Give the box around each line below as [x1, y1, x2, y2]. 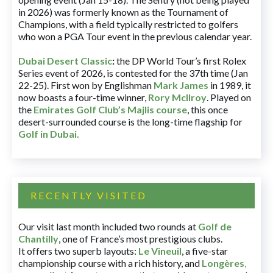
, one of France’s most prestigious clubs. [58, 233, 222, 244]
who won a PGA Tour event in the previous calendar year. [18, 30, 252, 42]
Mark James [154, 79, 208, 91]
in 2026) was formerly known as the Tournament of [18, 6, 229, 18]
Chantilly [18, 233, 58, 244]
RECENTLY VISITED [30, 190, 147, 201]
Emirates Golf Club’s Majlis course [34, 104, 187, 115]
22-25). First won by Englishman [18, 79, 154, 91]
